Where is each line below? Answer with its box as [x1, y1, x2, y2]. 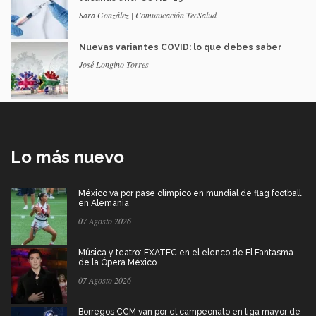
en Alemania [78, 198, 129, 209]
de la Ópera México [78, 257, 157, 268]
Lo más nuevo [11, 147, 124, 168]
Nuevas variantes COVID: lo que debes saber [79, 42, 281, 53]
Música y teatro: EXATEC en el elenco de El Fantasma [78, 248, 293, 258]
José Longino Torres [79, 59, 149, 71]
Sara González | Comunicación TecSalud [79, 9, 217, 21]
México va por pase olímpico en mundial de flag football [78, 188, 301, 199]
